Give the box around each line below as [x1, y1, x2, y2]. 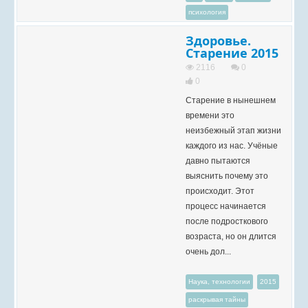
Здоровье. [186, 32, 251, 49]
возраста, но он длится [186, 232, 276, 241]
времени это [186, 111, 234, 120]
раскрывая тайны [188, 296, 245, 303]
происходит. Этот [186, 186, 254, 196]
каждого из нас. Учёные [186, 141, 278, 151]
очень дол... [186, 247, 231, 256]
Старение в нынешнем [186, 96, 276, 105]
